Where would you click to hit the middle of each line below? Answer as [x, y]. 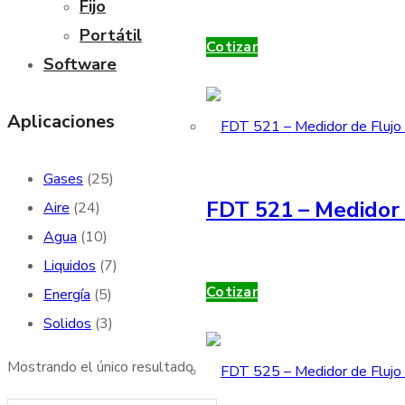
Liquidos [70, 266]
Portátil [111, 35]
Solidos [67, 324]
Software [80, 64]
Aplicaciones [61, 121]
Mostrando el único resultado [100, 367]
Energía [67, 295]
